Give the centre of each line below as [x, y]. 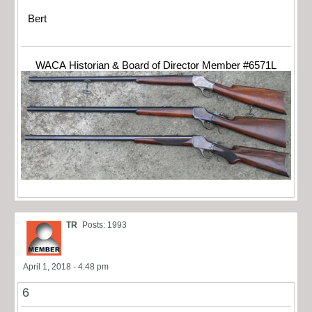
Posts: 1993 [104, 225]
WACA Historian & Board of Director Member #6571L [156, 66]
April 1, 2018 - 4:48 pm [66, 267]
